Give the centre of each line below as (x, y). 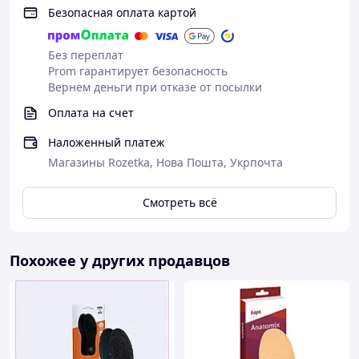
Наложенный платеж (107, 142)
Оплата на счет (91, 113)
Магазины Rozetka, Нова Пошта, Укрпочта (165, 162)
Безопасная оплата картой (122, 12)
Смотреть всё (179, 202)
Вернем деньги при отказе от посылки (155, 87)
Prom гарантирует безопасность (138, 71)
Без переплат (86, 55)
